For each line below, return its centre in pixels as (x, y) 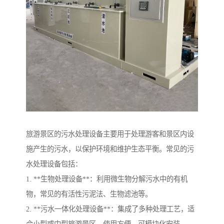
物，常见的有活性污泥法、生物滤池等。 (89, 194)
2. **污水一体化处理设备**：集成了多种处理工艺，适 (110, 209)
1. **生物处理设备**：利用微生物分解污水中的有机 (107, 179)
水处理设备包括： (54, 164)
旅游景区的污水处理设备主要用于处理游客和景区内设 (110, 134)
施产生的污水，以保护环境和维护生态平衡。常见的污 (110, 149)
